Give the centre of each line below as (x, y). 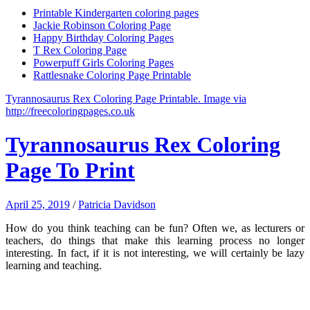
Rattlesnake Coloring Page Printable (112, 75)
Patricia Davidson (117, 204)
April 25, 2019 (38, 204)
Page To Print (70, 171)
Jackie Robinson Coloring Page (102, 25)
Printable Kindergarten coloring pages (116, 12)
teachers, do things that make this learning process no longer (155, 240)
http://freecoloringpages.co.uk (70, 111)
